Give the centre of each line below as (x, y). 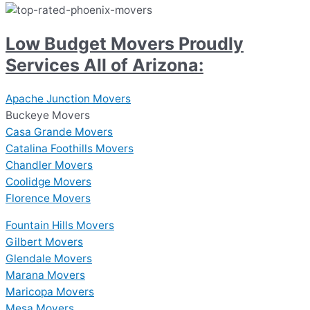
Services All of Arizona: (104, 65)
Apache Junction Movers (68, 98)
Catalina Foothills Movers (70, 148)
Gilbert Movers (44, 242)
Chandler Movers (49, 165)
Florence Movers (48, 198)
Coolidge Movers (48, 181)
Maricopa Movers (50, 292)
